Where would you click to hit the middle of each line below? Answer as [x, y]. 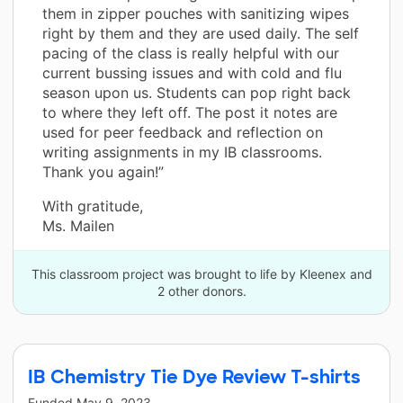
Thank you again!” [103, 171]
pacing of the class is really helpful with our [191, 53]
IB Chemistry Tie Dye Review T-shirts [194, 376]
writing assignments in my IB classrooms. [182, 152]
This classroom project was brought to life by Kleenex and [201, 273]
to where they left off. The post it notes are [190, 112]
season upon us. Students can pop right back [197, 92]
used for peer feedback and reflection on [183, 132]
